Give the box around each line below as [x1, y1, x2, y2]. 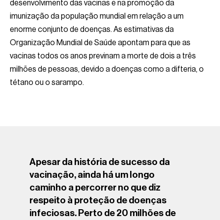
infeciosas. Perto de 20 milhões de [29, 208, 176, 218]
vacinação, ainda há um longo [29, 169, 155, 179]
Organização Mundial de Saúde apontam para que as [10, 38, 191, 47]
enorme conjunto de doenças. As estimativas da [10, 25, 174, 33]
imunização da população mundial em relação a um [10, 12, 184, 20]
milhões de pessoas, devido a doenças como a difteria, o [10, 65, 204, 73]
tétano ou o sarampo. [10, 78, 84, 86]
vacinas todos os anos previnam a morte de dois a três [10, 52, 196, 60]
